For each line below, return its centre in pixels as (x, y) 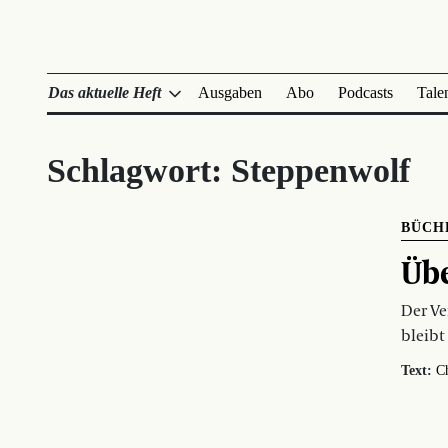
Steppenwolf (320, 170)
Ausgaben (230, 92)
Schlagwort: (139, 170)
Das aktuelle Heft (104, 92)
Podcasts (365, 92)
